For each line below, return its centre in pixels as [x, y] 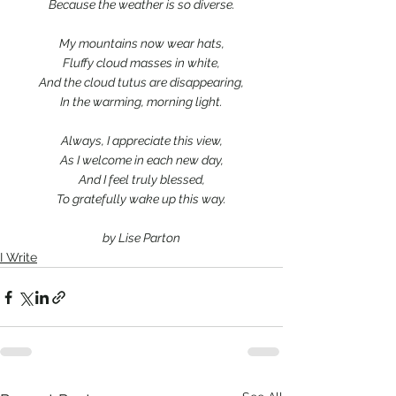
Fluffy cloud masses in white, [141, 63]
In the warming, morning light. [141, 102]
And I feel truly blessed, [141, 179]
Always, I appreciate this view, [141, 141]
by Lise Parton [141, 238]
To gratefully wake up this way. [141, 199]
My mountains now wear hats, [141, 43]
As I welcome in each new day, [141, 160]
